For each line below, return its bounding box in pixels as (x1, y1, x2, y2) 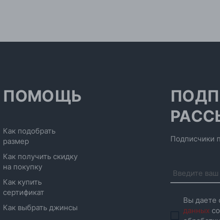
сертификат (3, 188, 45, 197)
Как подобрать (3, 126, 56, 136)
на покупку (3, 162, 43, 171)
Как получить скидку (3, 152, 78, 161)
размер (3, 137, 29, 146)
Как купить (3, 177, 42, 187)
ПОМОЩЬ (3, 86, 82, 106)
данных (183, 206, 210, 215)
